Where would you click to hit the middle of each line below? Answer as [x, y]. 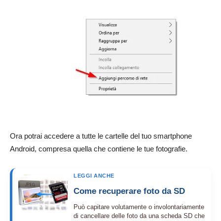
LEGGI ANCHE [94, 175]
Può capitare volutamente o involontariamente [139, 207]
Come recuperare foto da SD [129, 191]
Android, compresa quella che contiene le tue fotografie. [99, 148]
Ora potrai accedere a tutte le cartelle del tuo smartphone [101, 136]
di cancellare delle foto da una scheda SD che [139, 216]
